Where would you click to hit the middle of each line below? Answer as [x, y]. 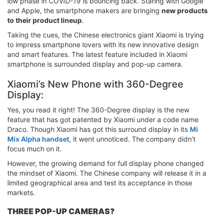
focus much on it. [35, 148]
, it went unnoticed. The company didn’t [132, 139]
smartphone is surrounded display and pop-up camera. [95, 64]
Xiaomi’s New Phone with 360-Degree [95, 84]
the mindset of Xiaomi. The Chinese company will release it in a [107, 173]
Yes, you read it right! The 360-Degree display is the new [98, 109]
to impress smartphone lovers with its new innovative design [103, 44]
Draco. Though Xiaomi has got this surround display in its [99, 129]
